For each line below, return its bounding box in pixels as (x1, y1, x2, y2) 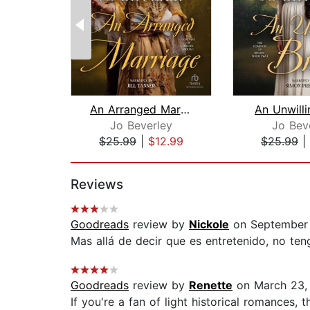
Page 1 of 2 (70, 149, 131, 163)
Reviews (71, 176, 123, 193)
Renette (189, 278, 232, 293)
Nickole (189, 217, 229, 232)
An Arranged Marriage (180, 102, 190, 117)
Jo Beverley (110, 118, 172, 133)
